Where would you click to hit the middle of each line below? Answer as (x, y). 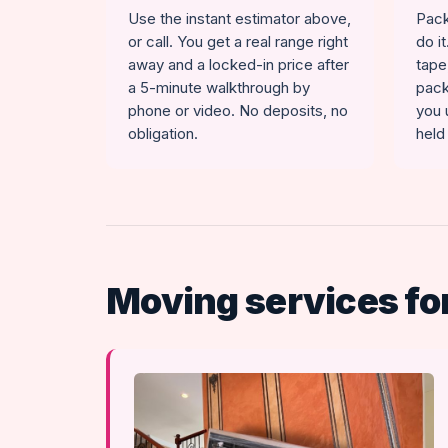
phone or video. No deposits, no (238, 110)
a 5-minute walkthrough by (219, 87)
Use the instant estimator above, (239, 18)
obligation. (163, 133)
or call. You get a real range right (238, 41)
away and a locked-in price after (238, 64)
